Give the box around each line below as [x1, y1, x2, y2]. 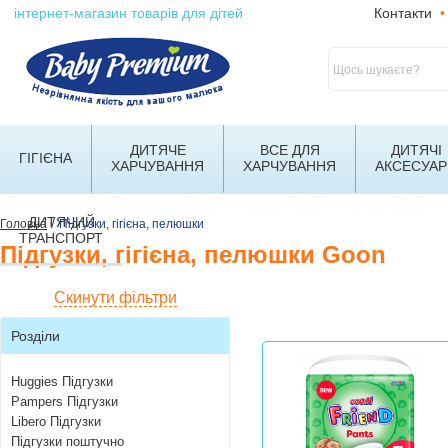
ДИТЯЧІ [390, 142, 442, 158]
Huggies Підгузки [11, 374, 113, 389]
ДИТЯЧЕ [129, 142, 186, 158]
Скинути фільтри [53, 289, 177, 306]
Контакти [373, 5, 432, 21]
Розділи [11, 328, 60, 344]
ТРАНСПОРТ [19, 230, 103, 246]
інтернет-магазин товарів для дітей [13, 5, 243, 21]
